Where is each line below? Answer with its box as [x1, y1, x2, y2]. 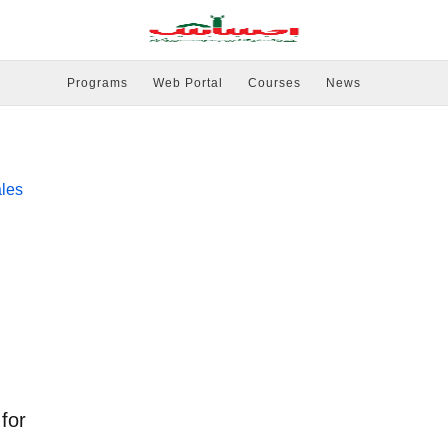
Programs [66, 76, 128, 90]
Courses [247, 76, 301, 90]
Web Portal [152, 76, 223, 90]
